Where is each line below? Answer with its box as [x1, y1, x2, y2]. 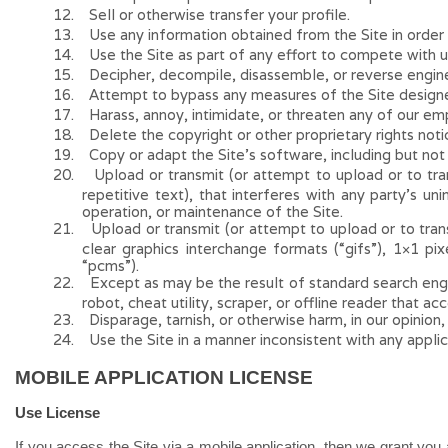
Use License [15, 404, 100, 421]
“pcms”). [82, 256, 140, 275]
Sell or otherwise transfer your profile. [88, 5, 350, 24]
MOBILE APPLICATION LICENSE [15, 367, 313, 388]
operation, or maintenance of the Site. [82, 202, 344, 221]
